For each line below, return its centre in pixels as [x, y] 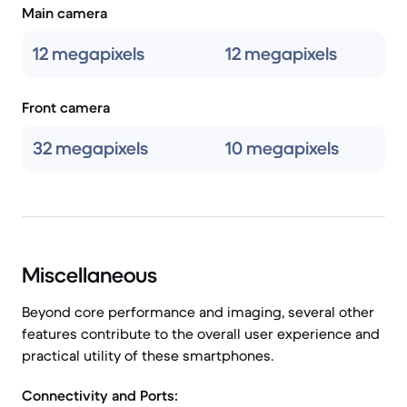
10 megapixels [282, 149]
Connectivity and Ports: [100, 395]
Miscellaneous [89, 275]
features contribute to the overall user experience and [201, 333]
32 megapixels [90, 149]
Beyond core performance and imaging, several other [198, 312]
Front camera [66, 107]
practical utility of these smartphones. [148, 355]
